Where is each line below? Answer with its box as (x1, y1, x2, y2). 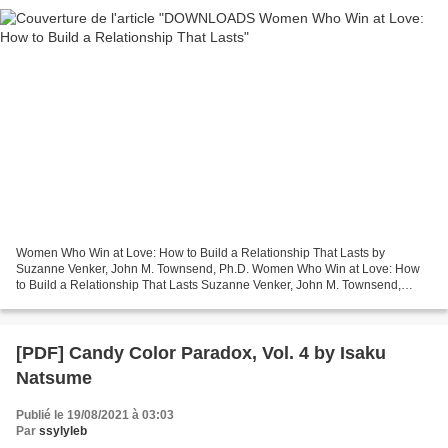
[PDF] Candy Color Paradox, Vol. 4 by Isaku (16, 342, 386, 363)
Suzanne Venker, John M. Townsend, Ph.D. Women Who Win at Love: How (16, 261, 420, 276)
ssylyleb (39, 423, 87, 438)
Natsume (16, 367, 92, 388)
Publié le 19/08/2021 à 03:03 (16, 407, 174, 422)
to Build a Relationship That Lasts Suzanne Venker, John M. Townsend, (16, 277, 401, 292)
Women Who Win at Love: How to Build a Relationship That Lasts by (16, 245, 385, 260)
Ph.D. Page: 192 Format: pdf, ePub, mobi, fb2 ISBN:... (16, 293, 303, 308)
